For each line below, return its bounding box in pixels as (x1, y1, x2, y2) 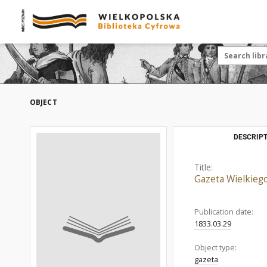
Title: (194, 162, 213, 173)
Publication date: (194, 207, 253, 217)
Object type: (194, 243, 237, 253)
